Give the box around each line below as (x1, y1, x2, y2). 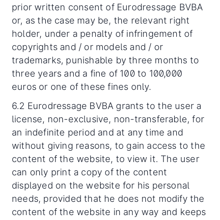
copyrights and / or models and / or (12, 41, 164, 52)
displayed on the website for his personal (12, 180, 190, 191)
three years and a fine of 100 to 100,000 (12, 68, 183, 79)
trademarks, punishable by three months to (12, 55, 199, 65)
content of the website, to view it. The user (12, 153, 199, 164)
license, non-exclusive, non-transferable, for (12, 113, 205, 124)
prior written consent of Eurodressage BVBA (12, 1, 203, 12)
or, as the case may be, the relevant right (12, 15, 190, 26)
